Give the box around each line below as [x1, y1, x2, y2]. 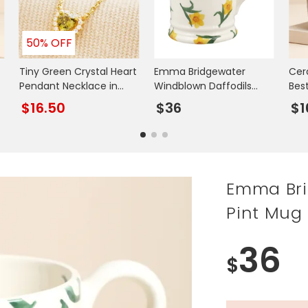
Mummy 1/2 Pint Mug [153, 93, 254, 107]
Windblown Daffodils [153, 78, 252, 93]
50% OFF [25, 34, 72, 51]
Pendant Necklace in [19, 78, 118, 93]
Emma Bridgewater [153, 64, 245, 78]
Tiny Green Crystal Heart [19, 64, 137, 78]
